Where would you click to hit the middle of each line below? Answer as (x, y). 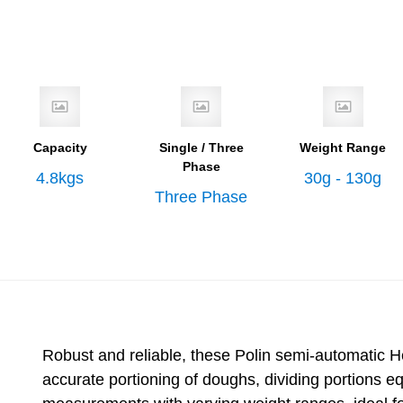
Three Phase (201, 197)
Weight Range (343, 148)
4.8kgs (60, 178)
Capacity (60, 148)
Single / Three (201, 148)
